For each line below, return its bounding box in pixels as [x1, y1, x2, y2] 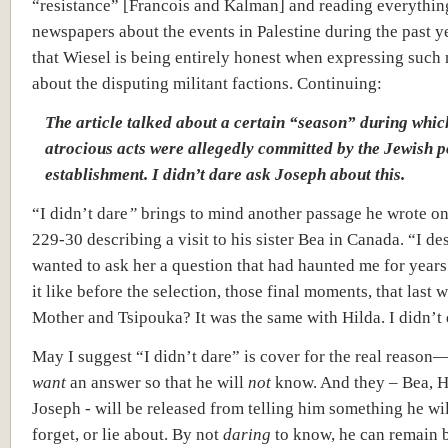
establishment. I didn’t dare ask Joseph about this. [45, 164, 405, 184]
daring [223, 424, 275, 444]
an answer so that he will [66, 372, 248, 392]
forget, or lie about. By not [32, 424, 223, 444]
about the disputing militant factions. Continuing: [32, 73, 382, 93]
